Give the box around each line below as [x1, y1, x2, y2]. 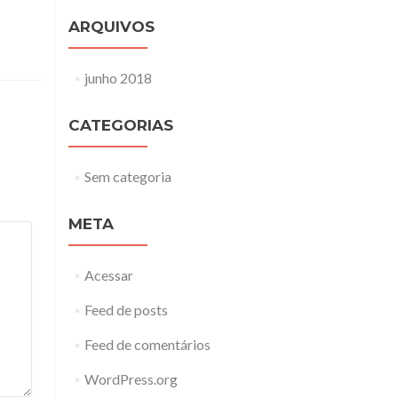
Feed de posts [84, 301, 168, 318]
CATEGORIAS [68, 116, 173, 134]
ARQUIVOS [68, 18, 155, 36]
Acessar [84, 267, 133, 283]
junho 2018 [84, 69, 152, 86]
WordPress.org [84, 370, 178, 387]
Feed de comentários [84, 336, 211, 353]
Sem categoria [84, 168, 171, 185]
